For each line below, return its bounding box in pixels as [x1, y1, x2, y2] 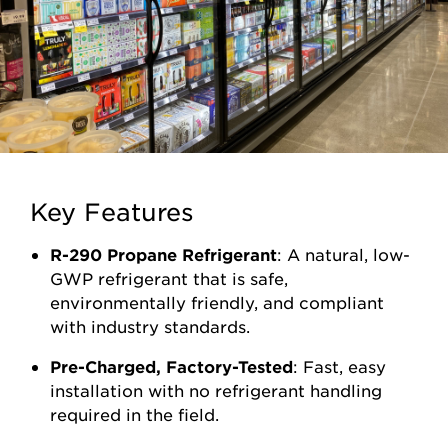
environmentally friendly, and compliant [50, 292, 384, 312]
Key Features [30, 198, 194, 226]
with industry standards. [50, 316, 250, 336]
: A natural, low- [277, 244, 410, 264]
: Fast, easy [293, 356, 386, 376]
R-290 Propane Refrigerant [50, 244, 277, 264]
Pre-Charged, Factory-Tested [50, 356, 293, 376]
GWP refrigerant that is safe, [50, 268, 288, 288]
